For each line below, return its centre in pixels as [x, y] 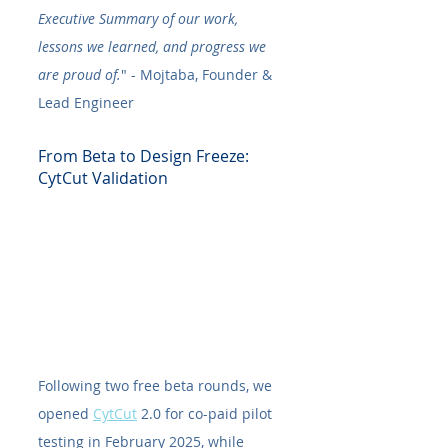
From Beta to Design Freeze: [145, 156]
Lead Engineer [86, 103]
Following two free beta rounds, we [157, 386]
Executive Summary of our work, [140, 19]
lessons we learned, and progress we [154, 47]
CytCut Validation [103, 178]
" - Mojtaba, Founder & [198, 75]
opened [65, 414]
